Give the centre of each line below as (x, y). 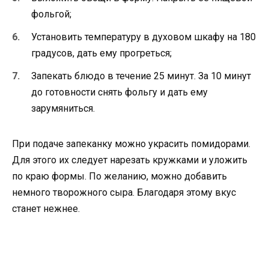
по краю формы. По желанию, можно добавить (119, 176)
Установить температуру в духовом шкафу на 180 (144, 37)
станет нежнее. (46, 208)
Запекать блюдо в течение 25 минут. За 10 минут (141, 76)
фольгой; (51, 14)
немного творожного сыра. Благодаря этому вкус (124, 192)
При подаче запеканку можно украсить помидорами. (131, 144)
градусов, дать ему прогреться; (101, 53)
